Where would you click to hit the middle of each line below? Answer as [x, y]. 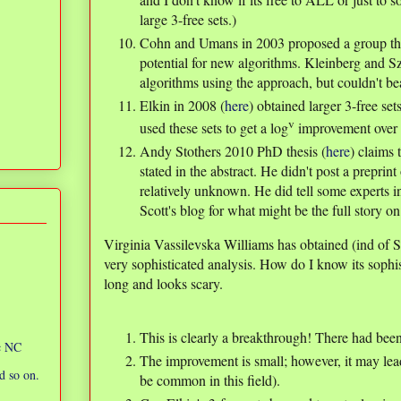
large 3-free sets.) [188, 19]
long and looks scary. [163, 284]
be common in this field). [210, 380]
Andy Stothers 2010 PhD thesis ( [233, 151]
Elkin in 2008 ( [182, 105]
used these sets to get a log [214, 128]
